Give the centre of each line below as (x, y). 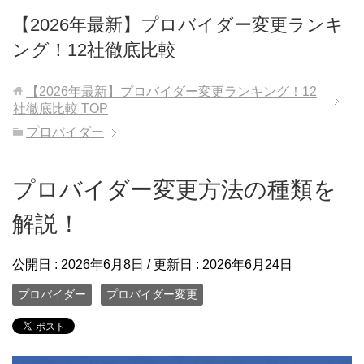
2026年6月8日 (102, 264)
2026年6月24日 (247, 264)
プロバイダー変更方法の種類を (174, 190)
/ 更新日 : (173, 264)
